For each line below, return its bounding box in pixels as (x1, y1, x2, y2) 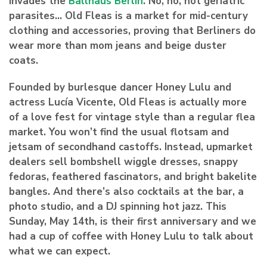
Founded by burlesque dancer (9, 80, 156, 94)
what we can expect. (9, 244, 110, 258)
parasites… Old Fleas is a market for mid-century (9, 8, 248, 23)
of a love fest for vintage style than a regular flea (9, 110, 255, 124)
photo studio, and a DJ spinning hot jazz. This (9, 199, 226, 213)
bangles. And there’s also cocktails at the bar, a (9, 184, 244, 198)
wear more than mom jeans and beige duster (9, 38, 226, 52)
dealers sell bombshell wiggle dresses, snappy (9, 154, 238, 169)
